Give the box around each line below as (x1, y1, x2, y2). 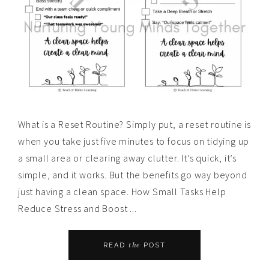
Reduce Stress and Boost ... (18, 202, 137, 215)
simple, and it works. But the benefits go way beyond (18, 169, 247, 181)
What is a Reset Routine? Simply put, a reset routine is (18, 118, 251, 131)
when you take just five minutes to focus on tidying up (18, 135, 250, 148)
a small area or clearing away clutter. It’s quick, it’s (18, 152, 237, 165)
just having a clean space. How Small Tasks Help (18, 186, 226, 198)
